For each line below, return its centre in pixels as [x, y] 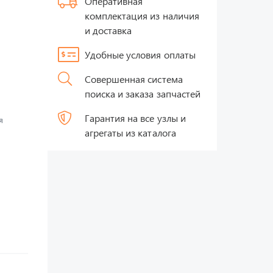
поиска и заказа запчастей [143, 94]
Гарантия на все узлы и [135, 118]
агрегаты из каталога [130, 133]
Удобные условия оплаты [140, 55]
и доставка [108, 30]
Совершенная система [134, 79]
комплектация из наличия [142, 16]
